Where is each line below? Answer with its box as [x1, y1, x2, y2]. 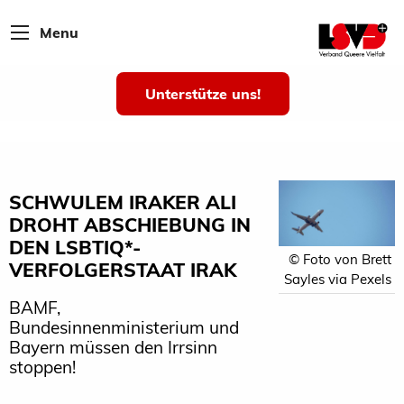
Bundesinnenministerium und [9, 317, 239, 338]
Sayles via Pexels [283, 270, 391, 288]
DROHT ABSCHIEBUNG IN [9, 213, 251, 236]
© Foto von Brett [288, 250, 391, 268]
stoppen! [9, 356, 76, 378]
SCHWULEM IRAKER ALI [9, 190, 236, 214]
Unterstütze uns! [145, 85, 261, 103]
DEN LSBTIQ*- [9, 235, 141, 259]
